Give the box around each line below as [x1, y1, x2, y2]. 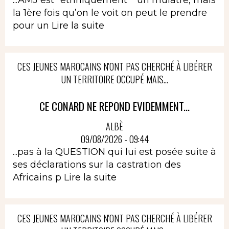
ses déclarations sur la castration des [13, 159, 181, 170]
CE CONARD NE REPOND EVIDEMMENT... [39, 98, 190, 114]
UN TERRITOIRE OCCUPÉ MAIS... [61, 72, 168, 86]
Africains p [13, 172, 64, 183]
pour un [13, 19, 52, 31]
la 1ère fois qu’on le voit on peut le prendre [13, 7, 207, 18]
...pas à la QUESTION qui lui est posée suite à [13, 146, 216, 157]
